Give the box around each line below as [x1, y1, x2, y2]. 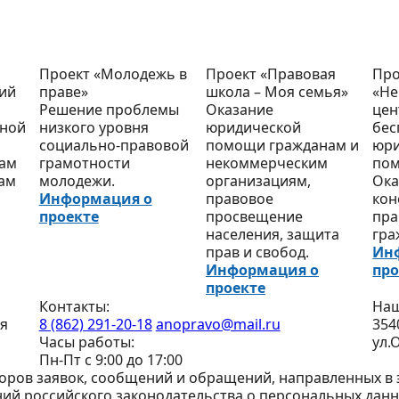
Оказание [205, 100, 273, 120]
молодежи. [38, 171, 115, 191]
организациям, [205, 171, 311, 191]
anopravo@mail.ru [155, 314, 281, 335]
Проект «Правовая [205, 64, 336, 85]
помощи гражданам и [205, 135, 359, 156]
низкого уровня [38, 118, 149, 138]
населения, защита [205, 224, 339, 245]
